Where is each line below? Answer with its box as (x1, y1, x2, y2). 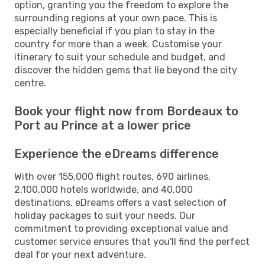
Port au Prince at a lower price (14, 118, 191, 132)
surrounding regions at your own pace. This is (14, 12, 217, 24)
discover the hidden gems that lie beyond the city (14, 64, 237, 76)
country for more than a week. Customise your (14, 38, 222, 50)
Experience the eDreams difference (14, 146, 219, 161)
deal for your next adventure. (14, 248, 146, 260)
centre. (14, 77, 46, 89)
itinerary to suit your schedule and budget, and (14, 51, 225, 63)
